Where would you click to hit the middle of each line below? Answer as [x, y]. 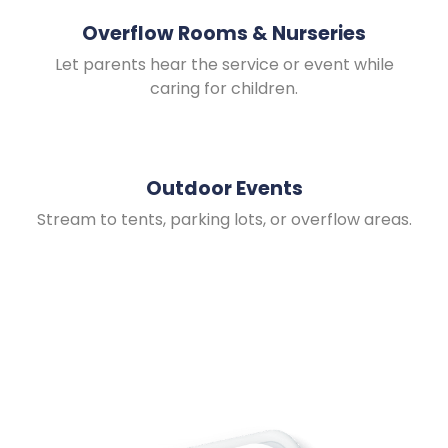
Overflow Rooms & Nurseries [224, 33]
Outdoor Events [224, 189]
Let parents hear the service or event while [224, 64]
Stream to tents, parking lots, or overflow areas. [224, 220]
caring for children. [224, 88]
